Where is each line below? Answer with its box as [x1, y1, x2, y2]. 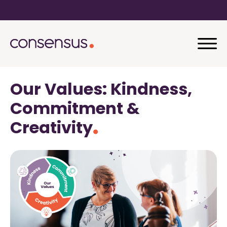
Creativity [10, 116, 96, 139]
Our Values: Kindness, [10, 78, 192, 101]
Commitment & [10, 97, 140, 120]
